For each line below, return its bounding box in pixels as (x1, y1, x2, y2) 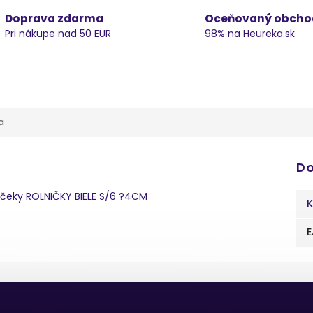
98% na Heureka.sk (204, 27, 295, 41)
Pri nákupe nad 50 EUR (4, 27, 111, 41)
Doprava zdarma (4, 11, 103, 26)
